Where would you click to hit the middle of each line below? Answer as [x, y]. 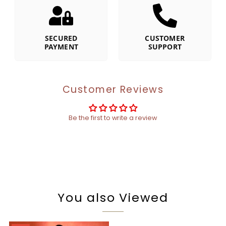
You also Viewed [113, 198]
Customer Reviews [113, 90]
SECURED [61, 38]
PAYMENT [61, 47]
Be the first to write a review [113, 118]
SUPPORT [165, 47]
